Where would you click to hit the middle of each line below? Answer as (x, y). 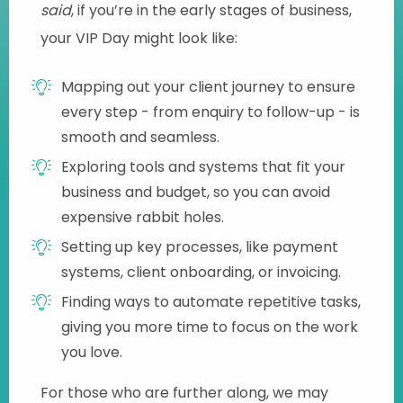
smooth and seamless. (140, 137)
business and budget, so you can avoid (196, 192)
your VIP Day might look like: (139, 38)
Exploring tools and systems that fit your (203, 166)
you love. (92, 352)
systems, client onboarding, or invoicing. (201, 272)
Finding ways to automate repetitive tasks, (211, 301)
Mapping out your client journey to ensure (208, 86)
